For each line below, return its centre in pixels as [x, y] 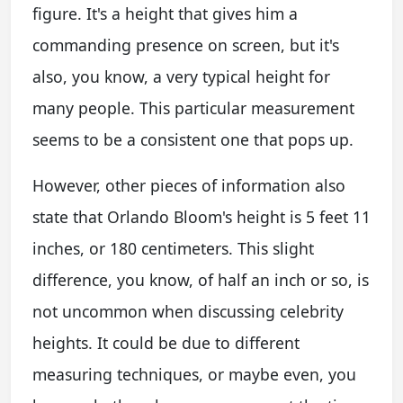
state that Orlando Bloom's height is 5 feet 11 [201, 216]
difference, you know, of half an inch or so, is [201, 279]
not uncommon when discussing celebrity [188, 311]
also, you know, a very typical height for [181, 76]
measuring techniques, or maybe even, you [194, 374]
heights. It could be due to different [166, 342]
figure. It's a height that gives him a [165, 13]
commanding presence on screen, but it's [186, 45]
